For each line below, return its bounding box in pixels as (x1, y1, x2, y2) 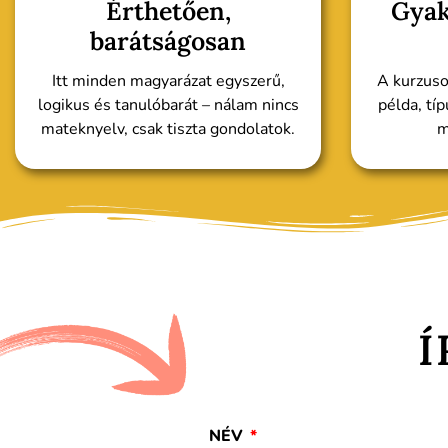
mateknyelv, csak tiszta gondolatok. (41, 118, 295, 141)
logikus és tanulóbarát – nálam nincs (37, 94, 299, 117)
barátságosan (90, 25, 246, 58)
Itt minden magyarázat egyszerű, (51, 70, 285, 93)
